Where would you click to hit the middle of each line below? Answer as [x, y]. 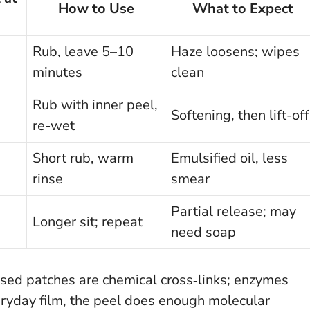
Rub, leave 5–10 [83, 51]
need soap [203, 232]
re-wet [54, 125]
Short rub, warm [83, 158]
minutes [57, 72]
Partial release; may [234, 211]
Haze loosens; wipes [235, 51]
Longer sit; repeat [88, 221]
